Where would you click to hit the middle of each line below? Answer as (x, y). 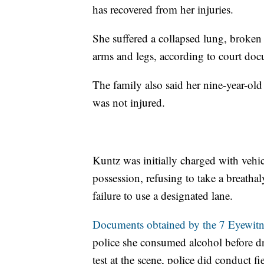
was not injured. (129, 103)
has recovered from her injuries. (163, 9)
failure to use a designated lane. (163, 196)
